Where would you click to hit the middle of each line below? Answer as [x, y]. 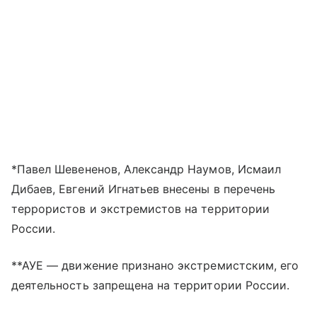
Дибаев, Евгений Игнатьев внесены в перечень [144, 189]
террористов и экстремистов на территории [140, 208]
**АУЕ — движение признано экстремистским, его [155, 265]
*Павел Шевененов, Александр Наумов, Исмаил [146, 169]
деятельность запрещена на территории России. [151, 285]
